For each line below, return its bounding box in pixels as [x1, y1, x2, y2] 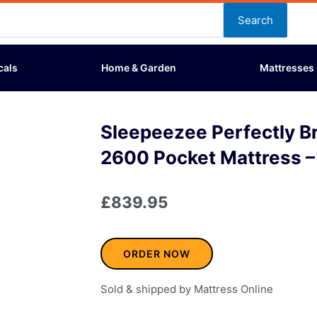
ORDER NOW [123, 248, 190, 260]
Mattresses [260, 61, 314, 74]
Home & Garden [101, 61, 176, 74]
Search [238, 13, 274, 27]
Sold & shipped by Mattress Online [100, 282, 273, 296]
